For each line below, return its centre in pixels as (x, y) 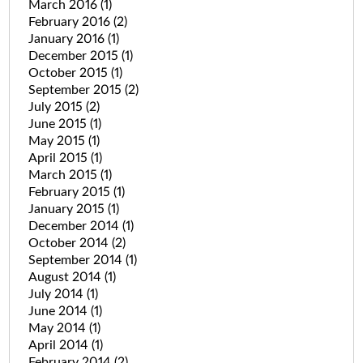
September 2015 (76, 90)
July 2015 (57, 107)
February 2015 (70, 192)
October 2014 (70, 243)
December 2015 (75, 56)
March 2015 (64, 175)
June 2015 (59, 124)
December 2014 (75, 226)
